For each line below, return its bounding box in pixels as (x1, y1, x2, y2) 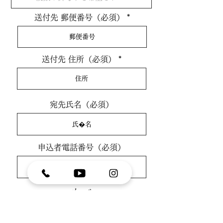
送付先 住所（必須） (42, 55, 116, 63)
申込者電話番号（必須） (38, 143, 125, 151)
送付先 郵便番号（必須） (34, 13, 124, 21)
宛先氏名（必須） (50, 101, 113, 109)
